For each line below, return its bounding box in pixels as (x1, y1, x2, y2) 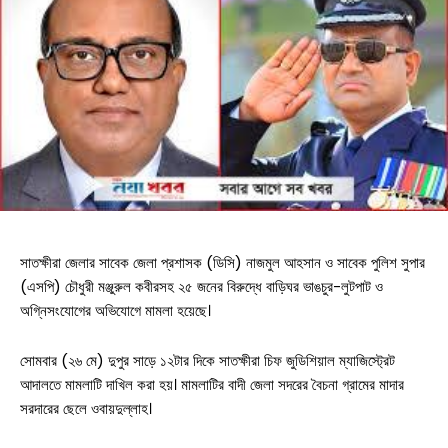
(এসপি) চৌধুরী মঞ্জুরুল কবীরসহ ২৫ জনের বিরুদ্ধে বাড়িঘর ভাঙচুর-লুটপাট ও (20, 275, 383, 297)
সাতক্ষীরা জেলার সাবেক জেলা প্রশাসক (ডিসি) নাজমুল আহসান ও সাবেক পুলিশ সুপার (20, 251, 425, 273)
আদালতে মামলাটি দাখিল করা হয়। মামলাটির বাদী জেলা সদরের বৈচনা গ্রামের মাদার (20, 373, 404, 395)
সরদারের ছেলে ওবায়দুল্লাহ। (20, 397, 152, 419)
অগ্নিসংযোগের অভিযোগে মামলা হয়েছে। (20, 299, 211, 321)
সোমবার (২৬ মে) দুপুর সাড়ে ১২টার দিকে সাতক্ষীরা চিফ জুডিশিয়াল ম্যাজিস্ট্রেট (20, 349, 395, 371)
